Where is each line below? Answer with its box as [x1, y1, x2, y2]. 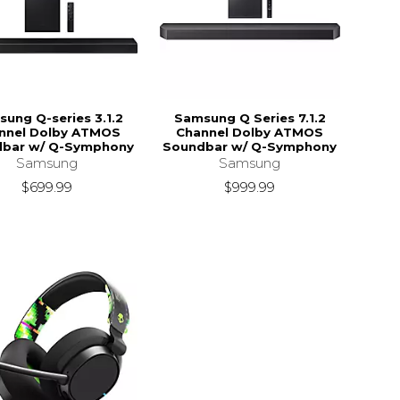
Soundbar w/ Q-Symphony [162, 138, 337, 154]
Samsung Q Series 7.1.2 [173, 110, 326, 125]
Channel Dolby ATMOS [176, 124, 324, 139]
